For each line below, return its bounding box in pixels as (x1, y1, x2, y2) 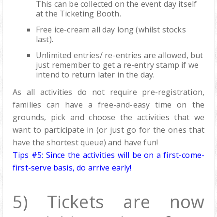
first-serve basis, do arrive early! (13, 162, 132, 173)
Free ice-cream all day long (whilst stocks (36, 24, 186, 35)
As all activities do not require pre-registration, (13, 87, 204, 98)
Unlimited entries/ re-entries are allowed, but (36, 50, 203, 61)
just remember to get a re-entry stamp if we (36, 60, 199, 71)
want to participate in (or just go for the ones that (13, 124, 204, 136)
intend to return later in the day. (36, 69, 155, 80)
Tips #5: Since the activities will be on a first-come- (13, 150, 204, 161)
